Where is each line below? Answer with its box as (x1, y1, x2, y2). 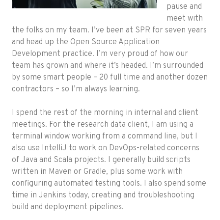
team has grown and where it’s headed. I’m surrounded (12, 61, 203, 71)
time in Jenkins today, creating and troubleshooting (12, 191, 194, 201)
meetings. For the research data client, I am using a (12, 120, 193, 130)
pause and (166, 2, 202, 12)
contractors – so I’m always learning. (12, 84, 140, 95)
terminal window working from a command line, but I (12, 132, 197, 142)
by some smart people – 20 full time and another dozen (12, 73, 208, 83)
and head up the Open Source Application (12, 37, 160, 48)
